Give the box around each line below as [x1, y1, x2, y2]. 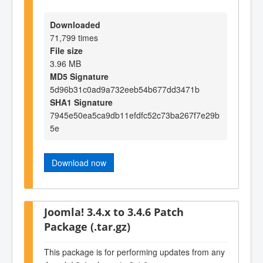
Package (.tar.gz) [44, 218, 130, 234]
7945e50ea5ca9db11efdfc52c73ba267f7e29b [50, 109, 220, 122]
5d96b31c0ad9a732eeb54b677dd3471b [50, 83, 200, 96]
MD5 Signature [50, 70, 109, 83]
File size [50, 45, 83, 57]
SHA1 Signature [50, 96, 113, 109]
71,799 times [50, 32, 98, 44]
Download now [52, 157, 106, 169]
